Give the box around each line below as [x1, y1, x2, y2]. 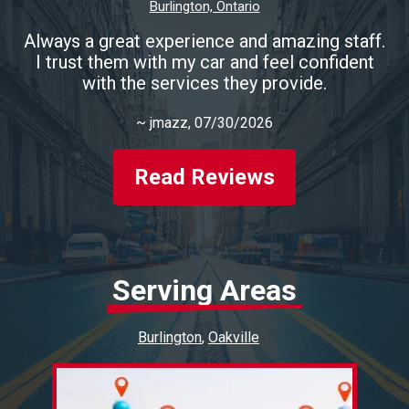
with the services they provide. [82, 72, 327, 94]
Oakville [207, 329, 259, 346]
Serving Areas [112, 273, 297, 308]
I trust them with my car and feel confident [35, 51, 374, 73]
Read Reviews [134, 163, 275, 190]
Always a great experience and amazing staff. [24, 30, 385, 52]
